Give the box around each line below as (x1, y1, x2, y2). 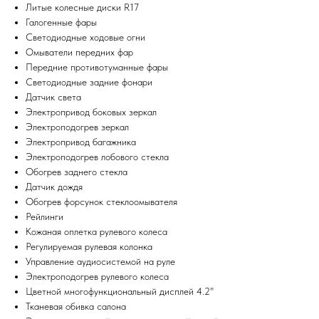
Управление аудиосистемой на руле (26, 256, 175, 268)
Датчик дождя (26, 181, 83, 193)
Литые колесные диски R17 (26, 1, 139, 14)
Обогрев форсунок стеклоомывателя (26, 196, 177, 208)
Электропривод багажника (26, 136, 136, 148)
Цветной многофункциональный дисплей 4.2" (26, 286, 214, 298)
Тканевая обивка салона (26, 300, 126, 313)
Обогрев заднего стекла (26, 166, 127, 178)
